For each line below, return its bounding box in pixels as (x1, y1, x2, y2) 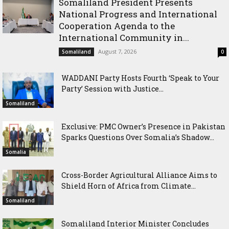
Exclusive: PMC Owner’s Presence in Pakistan (61, 121, 225, 131)
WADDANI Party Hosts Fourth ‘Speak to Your (61, 73, 219, 83)
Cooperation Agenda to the (59, 19, 175, 32)
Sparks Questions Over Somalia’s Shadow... (61, 132, 214, 142)
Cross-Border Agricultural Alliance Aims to (61, 170, 217, 180)
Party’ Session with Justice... (61, 83, 164, 94)
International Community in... (59, 31, 189, 43)
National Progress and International (59, 8, 217, 20)
